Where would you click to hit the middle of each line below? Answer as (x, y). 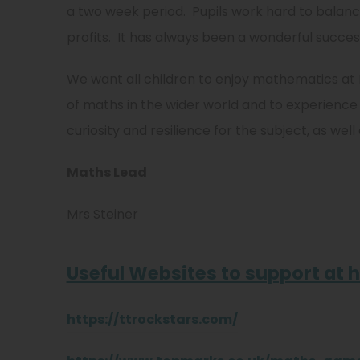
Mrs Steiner (102, 214)
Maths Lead (106, 172)
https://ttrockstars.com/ (152, 319)
